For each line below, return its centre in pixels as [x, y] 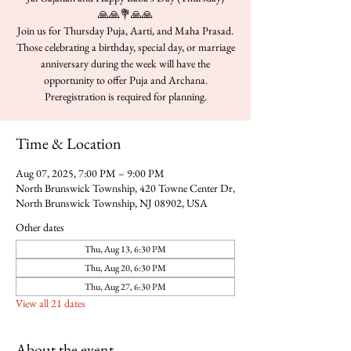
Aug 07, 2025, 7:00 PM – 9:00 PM [90, 173]
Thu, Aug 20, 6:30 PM [125, 268]
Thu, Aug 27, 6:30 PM [125, 287]
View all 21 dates [51, 303]
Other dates [40, 227]
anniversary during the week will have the [125, 63]
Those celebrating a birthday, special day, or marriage [125, 47]
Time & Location [69, 143]
